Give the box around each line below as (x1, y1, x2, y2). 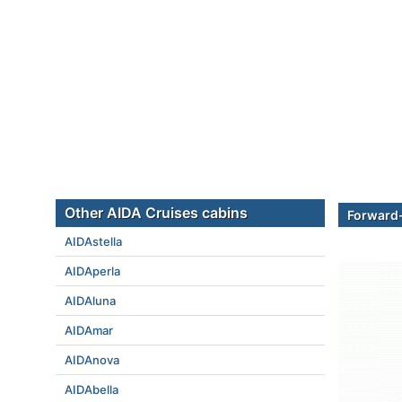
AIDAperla (65, 264, 120, 278)
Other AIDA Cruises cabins (65, 204, 248, 222)
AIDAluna (65, 293, 116, 308)
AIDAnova (65, 353, 119, 367)
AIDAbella (65, 382, 118, 397)
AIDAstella (65, 234, 122, 249)
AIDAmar (65, 323, 113, 337)
